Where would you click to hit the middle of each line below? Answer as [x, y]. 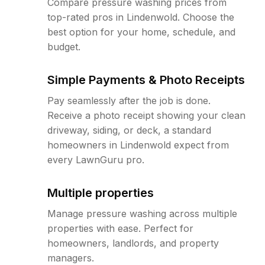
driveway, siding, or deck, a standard [129, 130]
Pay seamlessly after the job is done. [129, 101]
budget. [64, 47]
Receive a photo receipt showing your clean [146, 115]
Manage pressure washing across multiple [142, 214]
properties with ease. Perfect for [120, 228]
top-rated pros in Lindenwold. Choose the [141, 17]
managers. [71, 258]
